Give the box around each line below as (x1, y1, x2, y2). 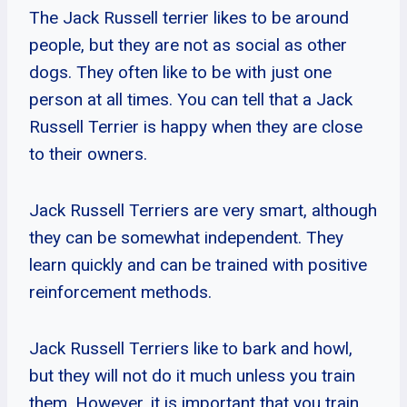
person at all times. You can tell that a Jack (29, 88, 352, 110)
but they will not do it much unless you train (29, 364, 355, 386)
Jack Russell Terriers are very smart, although (29, 199, 377, 221)
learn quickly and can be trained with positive (29, 253, 367, 275)
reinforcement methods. (29, 281, 212, 303)
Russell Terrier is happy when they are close (29, 115, 362, 137)
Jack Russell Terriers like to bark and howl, (29, 337, 352, 359)
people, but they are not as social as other (29, 34, 347, 55)
